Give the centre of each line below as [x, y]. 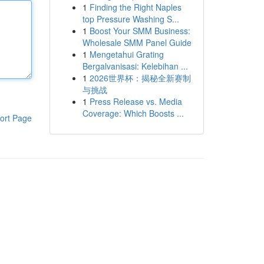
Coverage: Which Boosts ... [133, 113]
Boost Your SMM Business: [140, 31]
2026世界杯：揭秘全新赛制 [140, 78]
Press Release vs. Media [136, 101]
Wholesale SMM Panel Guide [137, 42]
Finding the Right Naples [135, 7]
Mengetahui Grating [126, 54]
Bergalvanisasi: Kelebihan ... [135, 66]
